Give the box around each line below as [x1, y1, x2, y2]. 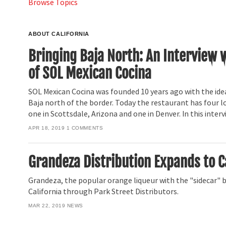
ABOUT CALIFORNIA [28, 30, 90, 37]
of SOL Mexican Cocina [28, 64, 152, 82]
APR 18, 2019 [28, 125, 65, 131]
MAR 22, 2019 [28, 202, 66, 208]
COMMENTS [71, 125, 103, 131]
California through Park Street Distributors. [28, 187, 179, 197]
